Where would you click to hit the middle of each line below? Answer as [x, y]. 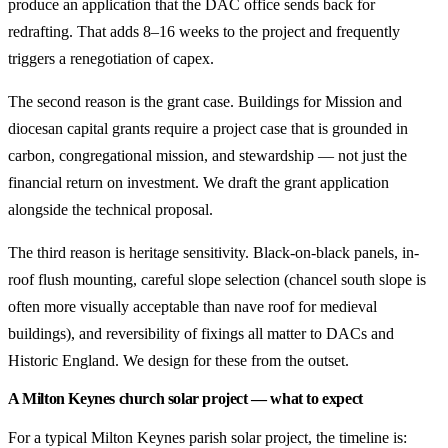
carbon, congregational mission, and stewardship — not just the [207, 155]
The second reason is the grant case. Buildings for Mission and [205, 101]
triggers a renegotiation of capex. [111, 58]
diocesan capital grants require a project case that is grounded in [208, 128]
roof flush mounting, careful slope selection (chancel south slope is [217, 279]
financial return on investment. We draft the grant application [198, 182]
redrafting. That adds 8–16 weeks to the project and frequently [204, 31]
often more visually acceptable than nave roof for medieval [192, 306]
